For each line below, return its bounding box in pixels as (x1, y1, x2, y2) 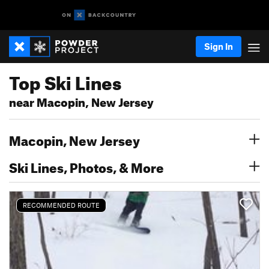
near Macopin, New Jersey (9, 91, 154, 110)
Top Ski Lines (9, 65, 121, 94)
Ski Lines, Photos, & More (9, 155, 164, 176)
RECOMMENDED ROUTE (23, 201, 100, 209)
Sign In (204, 41, 233, 52)
